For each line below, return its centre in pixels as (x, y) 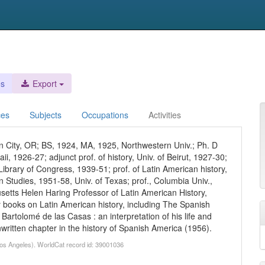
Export (43, 83)
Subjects (46, 115)
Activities (165, 115)
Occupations (105, 115)
